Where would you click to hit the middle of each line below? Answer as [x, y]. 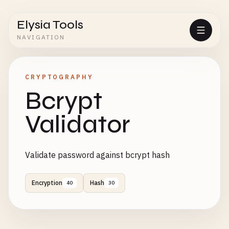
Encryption [47, 183]
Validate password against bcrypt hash [97, 155]
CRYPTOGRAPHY [59, 77]
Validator [78, 124]
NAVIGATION [41, 37]
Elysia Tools [50, 25]
